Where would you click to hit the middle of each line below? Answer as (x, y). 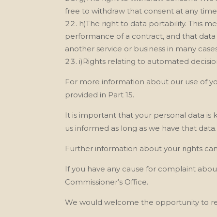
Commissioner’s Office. (107, 182)
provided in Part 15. (100, 94)
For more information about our (124, 81)
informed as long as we (118, 128)
